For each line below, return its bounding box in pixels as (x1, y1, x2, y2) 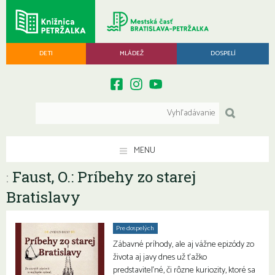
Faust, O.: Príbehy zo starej (9, 166, 196, 187)
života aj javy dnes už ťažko (113, 250, 207, 265)
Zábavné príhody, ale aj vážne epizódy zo (113, 238, 255, 252)
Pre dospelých (116, 223, 155, 234)
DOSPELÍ (210, 48, 236, 59)
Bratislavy (6, 187, 80, 207)
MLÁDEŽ (119, 48, 144, 59)
